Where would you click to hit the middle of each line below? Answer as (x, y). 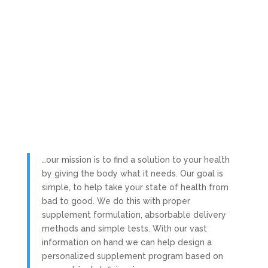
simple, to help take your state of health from (135, 187)
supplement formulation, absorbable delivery (134, 214)
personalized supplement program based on (132, 256)
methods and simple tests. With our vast (124, 228)
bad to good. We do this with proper (116, 201)
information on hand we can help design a (127, 242)
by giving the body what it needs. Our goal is (132, 173)
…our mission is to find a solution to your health (135, 159)
